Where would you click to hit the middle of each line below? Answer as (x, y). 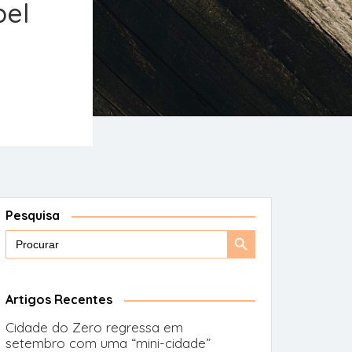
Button (247, 271)
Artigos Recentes (59, 299)
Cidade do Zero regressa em (94, 327)
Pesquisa (33, 215)
